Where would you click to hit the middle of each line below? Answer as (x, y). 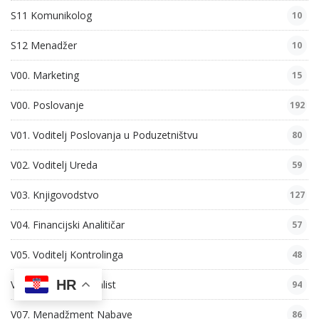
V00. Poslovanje (47, 105)
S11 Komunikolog (51, 16)
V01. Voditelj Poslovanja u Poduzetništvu (104, 135)
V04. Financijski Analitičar (68, 225)
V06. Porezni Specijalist (63, 285)
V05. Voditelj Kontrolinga (67, 255)
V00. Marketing (45, 75)
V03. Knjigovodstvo (55, 195)
